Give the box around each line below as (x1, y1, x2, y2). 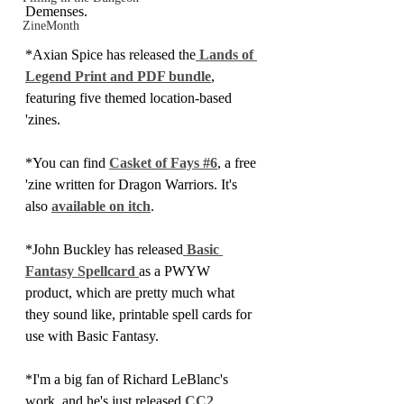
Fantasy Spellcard (25, 263, 139, 279)
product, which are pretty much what (25, 285, 238, 300)
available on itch (51, 198, 151, 214)
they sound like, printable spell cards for (25, 307, 255, 322)
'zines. (25, 112, 60, 127)
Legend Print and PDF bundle (25, 69, 211, 84)
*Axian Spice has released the (25, 47, 196, 62)
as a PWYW (139, 263, 214, 279)
